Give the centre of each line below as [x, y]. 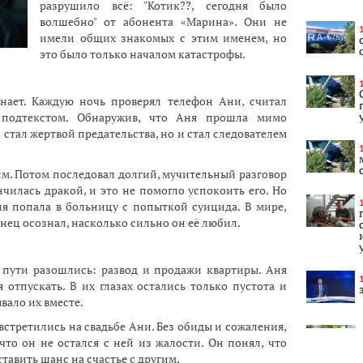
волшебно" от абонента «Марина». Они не [163, 21]
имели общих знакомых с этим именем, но [163, 38]
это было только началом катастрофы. [143, 54]
